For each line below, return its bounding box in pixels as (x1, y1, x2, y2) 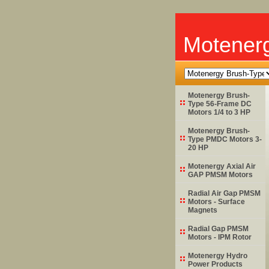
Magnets (188, 205, 217, 214)
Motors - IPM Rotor (188, 232, 252, 241)
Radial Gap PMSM (188, 224, 249, 233)
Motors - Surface (188, 197, 245, 206)
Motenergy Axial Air (188, 162, 256, 171)
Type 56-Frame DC (188, 99, 252, 108)
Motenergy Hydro (188, 251, 247, 260)
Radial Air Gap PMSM (188, 189, 261, 198)
